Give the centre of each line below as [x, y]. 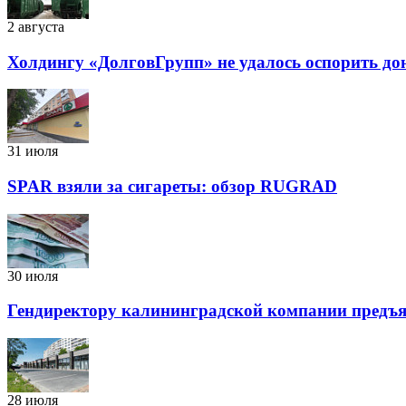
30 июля [33, 275]
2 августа [36, 26]
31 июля [33, 151]
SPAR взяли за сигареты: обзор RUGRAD [172, 186]
